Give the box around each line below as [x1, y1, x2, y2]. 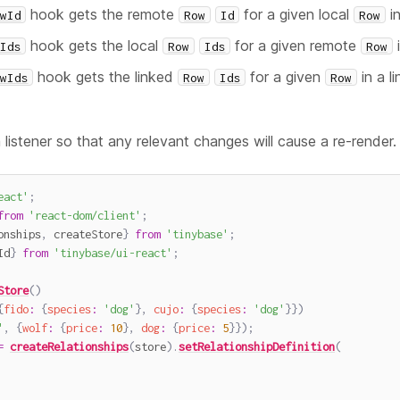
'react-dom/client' [29, 208, 141, 223]
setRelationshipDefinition [179, 339, 335, 354]
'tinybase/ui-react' [54, 246, 172, 261]
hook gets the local [26, 36, 163, 54]
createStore [47, 227, 122, 242]
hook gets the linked [33, 67, 179, 86]
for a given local [239, 4, 354, 23]
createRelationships [10, 339, 129, 354]
